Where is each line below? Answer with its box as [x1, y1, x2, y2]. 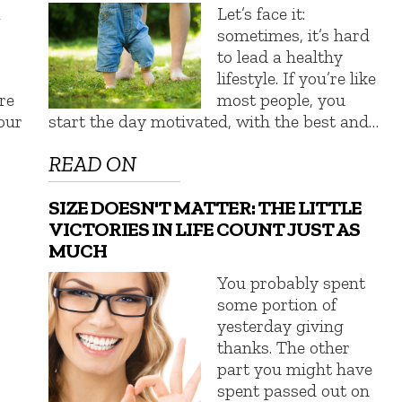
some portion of [217, 293, 337, 316]
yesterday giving [217, 315, 345, 337]
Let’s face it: [217, 2, 306, 24]
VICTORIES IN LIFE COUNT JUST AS [48, 217, 361, 242]
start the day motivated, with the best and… [48, 109, 380, 132]
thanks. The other [217, 336, 351, 359]
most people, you [217, 88, 346, 110]
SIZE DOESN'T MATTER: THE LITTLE [48, 196, 363, 221]
